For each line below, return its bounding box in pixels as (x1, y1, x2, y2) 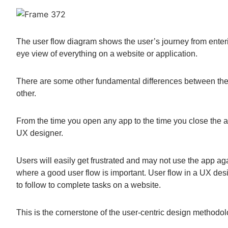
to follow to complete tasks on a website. (16, 181, 166, 189)
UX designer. (16, 129, 68, 137)
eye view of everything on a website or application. (16, 49, 203, 58)
